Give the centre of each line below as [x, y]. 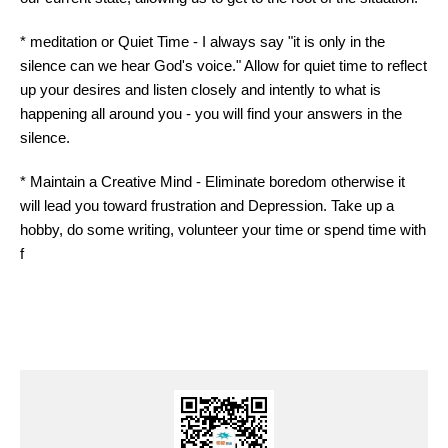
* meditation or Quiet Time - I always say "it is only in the [202, 41]
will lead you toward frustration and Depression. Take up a [207, 205]
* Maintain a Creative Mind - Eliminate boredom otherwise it [212, 181]
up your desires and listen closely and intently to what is [200, 89]
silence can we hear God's [108, 65]
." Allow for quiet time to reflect [329, 65]
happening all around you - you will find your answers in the [211, 113]
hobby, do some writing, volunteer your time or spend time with [223, 229]
